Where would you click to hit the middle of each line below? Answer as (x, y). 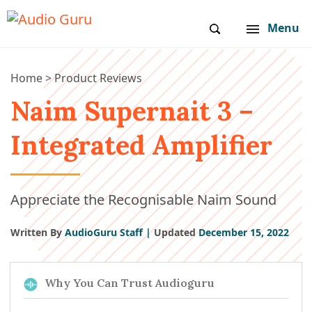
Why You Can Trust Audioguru (130, 283)
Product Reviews (98, 78)
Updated (175, 232)
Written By (36, 232)
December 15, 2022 (242, 232)
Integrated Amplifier (141, 145)
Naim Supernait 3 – (132, 111)
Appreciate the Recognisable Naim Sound (143, 200)
